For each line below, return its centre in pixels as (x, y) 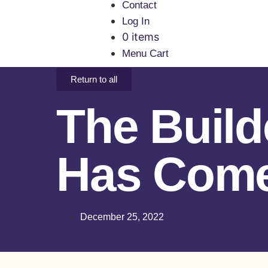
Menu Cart (145, 54)
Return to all (94, 79)
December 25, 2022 (122, 217)
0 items (140, 37)
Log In (135, 21)
